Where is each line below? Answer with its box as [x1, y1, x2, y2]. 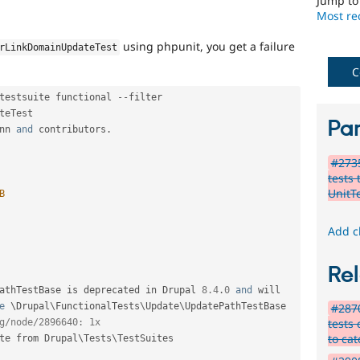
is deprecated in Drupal [61, 284, 202, 296]
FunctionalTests [55, 300, 140, 312]
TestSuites [117, 332, 174, 344]
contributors [33, 123, 106, 135]
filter [129, 91, 162, 103]
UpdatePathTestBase [185, 300, 286, 312]
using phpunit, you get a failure [120, 38, 296, 54]
